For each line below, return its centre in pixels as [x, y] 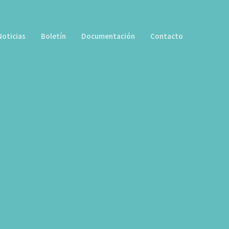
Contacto [167, 36]
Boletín [53, 36]
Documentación [108, 36]
